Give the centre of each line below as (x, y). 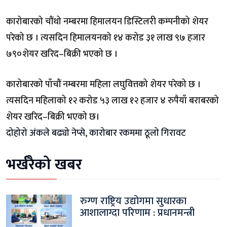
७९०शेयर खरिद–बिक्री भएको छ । (62, 54)
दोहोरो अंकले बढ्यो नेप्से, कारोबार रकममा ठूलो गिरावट (96, 133)
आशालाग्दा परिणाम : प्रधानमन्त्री (137, 213)
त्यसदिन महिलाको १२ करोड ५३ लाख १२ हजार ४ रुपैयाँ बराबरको (112, 101)
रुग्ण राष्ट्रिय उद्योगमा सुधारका (133, 201)
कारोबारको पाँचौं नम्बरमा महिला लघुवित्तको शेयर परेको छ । (103, 84)
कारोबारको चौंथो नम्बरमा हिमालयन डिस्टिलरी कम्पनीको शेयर (107, 22)
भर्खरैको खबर (44, 164)
